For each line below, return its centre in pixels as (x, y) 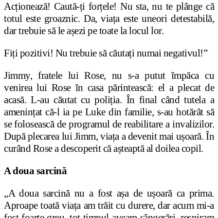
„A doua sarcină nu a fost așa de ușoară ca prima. (109, 193)
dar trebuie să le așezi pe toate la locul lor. (84, 31)
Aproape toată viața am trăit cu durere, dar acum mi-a (109, 206)
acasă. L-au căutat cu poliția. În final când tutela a (109, 100)
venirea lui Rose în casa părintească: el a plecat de (109, 88)
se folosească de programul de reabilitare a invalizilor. (109, 124)
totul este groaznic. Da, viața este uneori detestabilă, (109, 19)
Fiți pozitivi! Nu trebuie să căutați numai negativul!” (106, 53)
